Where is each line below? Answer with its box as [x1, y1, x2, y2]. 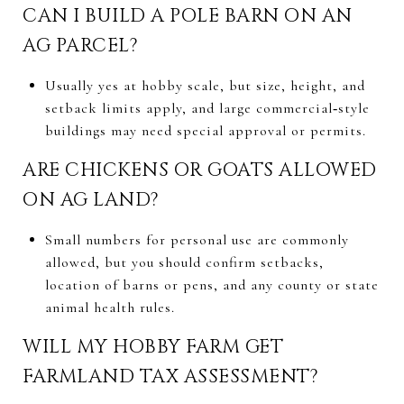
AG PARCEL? [23, 32, 138, 59]
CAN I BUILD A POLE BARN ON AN [23, 3, 353, 29]
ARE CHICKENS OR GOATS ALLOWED [23, 157, 377, 183]
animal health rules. [44, 298, 175, 317]
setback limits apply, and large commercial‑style [44, 98, 370, 117]
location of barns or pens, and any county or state [44, 275, 379, 294]
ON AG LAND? [23, 187, 160, 213]
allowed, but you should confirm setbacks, [44, 252, 324, 271]
